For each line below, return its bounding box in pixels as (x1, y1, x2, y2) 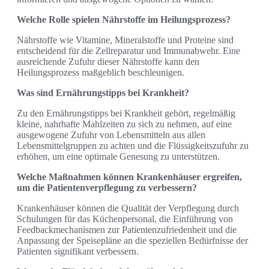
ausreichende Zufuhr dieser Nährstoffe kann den (17, 56, 199, 67)
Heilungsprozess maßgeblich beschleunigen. (17, 67, 184, 77)
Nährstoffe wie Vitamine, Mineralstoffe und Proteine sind (17, 34, 234, 45)
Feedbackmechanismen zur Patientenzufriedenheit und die (17, 224, 237, 235)
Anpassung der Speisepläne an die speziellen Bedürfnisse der (17, 235, 248, 246)
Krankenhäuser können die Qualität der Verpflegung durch (17, 202, 239, 213)
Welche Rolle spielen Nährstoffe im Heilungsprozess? (17, 14, 231, 25)
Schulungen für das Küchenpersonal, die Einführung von (17, 213, 233, 224)
